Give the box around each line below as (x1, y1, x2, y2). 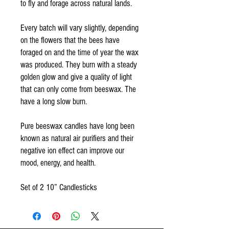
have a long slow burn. (20, 97, 89, 106)
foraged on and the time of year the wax (20, 48, 139, 57)
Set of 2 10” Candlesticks (20, 182, 99, 192)
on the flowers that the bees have (20, 35, 120, 45)
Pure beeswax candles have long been (20, 121, 134, 131)
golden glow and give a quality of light (20, 72, 132, 82)
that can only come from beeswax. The (20, 84, 136, 94)
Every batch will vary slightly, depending (20, 23, 139, 33)
